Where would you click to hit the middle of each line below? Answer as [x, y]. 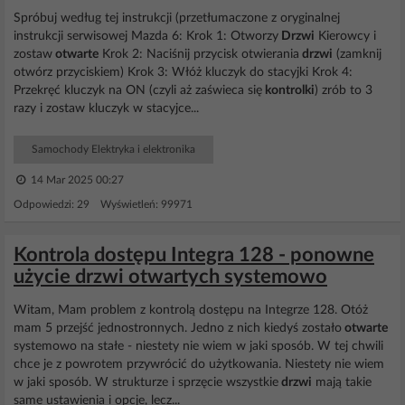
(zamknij [357, 54]
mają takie [342, 382]
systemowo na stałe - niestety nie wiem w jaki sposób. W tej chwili [198, 346]
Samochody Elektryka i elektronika [113, 149]
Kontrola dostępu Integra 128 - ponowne [194, 255]
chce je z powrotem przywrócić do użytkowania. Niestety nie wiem [199, 364]
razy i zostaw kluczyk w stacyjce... [106, 108]
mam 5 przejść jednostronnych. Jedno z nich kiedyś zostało [178, 328]
